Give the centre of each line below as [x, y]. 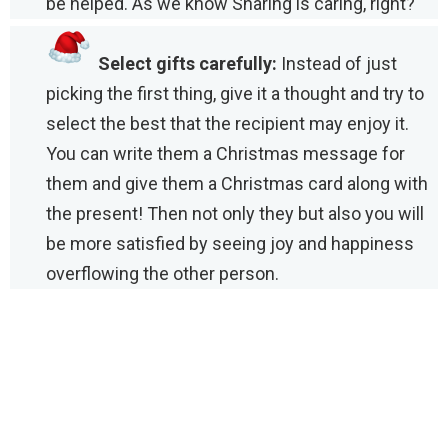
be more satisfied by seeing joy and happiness [230, 243]
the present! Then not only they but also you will [235, 213]
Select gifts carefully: [187, 63]
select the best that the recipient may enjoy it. [227, 123]
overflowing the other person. [162, 273]
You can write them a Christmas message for [225, 153]
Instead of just [337, 63]
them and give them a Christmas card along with [237, 183]
